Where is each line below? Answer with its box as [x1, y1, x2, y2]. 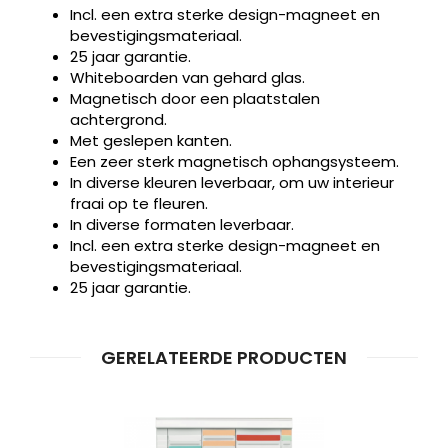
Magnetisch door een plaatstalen [70, 88, 320, 109]
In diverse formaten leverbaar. [70, 214, 294, 235]
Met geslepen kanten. [70, 130, 232, 151]
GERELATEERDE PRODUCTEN [101, 345, 347, 370]
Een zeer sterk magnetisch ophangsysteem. [70, 151, 399, 172]
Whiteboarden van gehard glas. [70, 67, 305, 88]
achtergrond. [70, 109, 167, 130]
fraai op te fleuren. [70, 193, 208, 214]
